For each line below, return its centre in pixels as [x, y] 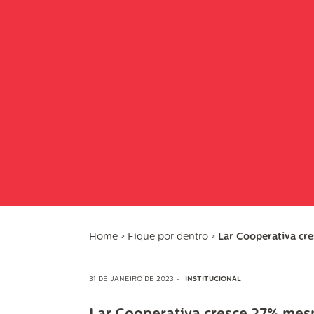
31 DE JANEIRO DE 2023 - [135, 280]
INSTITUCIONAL [213, 280]
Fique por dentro [168, 238]
